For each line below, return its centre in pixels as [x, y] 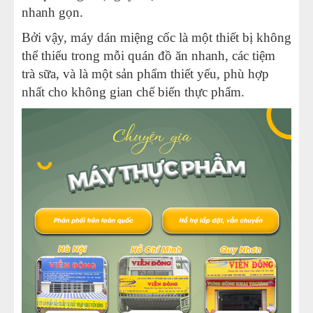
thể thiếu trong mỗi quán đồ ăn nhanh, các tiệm [148, 56]
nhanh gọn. [52, 12]
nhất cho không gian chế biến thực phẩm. [135, 92]
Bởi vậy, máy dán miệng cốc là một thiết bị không [156, 37]
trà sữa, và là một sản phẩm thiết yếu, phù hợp [145, 74]
